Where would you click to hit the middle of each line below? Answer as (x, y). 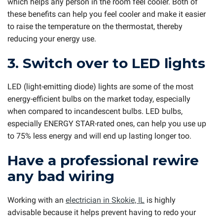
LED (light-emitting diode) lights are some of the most (100, 87)
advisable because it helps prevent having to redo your (102, 212)
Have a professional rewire (103, 161)
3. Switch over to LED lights (106, 63)
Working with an (37, 200)
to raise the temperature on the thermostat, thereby (95, 26)
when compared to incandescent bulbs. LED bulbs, (95, 111)
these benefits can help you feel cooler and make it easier (107, 14)
